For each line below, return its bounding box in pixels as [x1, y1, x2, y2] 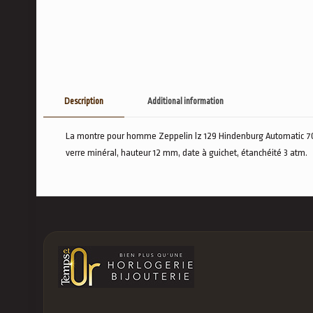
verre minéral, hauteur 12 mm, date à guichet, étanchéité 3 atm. [65, 147, 307, 158]
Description [64, 96, 103, 106]
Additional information [147, 96, 224, 106]
